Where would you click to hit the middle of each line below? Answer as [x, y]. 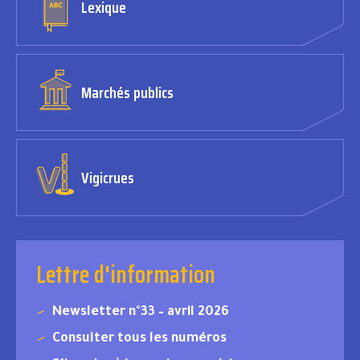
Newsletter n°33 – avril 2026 [141, 312]
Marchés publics [127, 93]
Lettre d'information [126, 274]
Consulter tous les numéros [139, 339]
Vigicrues [108, 178]
